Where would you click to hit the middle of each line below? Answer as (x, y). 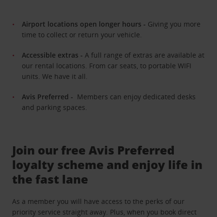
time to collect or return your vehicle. (82, 34)
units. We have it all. (55, 76)
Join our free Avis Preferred (93, 150)
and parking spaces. (55, 107)
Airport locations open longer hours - (85, 24)
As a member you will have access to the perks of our (99, 201)
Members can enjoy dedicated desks (137, 96)
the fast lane (50, 179)
